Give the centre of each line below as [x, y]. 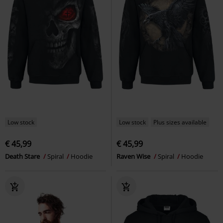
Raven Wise [134, 156]
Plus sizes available [180, 122]
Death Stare [23, 156]
